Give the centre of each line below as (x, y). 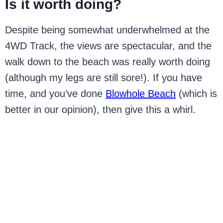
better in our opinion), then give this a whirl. (101, 109)
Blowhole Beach (141, 93)
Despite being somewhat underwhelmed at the (108, 30)
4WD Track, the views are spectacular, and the (109, 46)
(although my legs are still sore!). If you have (104, 77)
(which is (197, 93)
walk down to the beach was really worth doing (108, 61)
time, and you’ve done (56, 93)
